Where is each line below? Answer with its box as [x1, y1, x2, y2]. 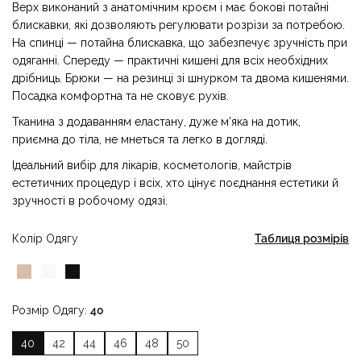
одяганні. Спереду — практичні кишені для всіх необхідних [12, 54, 328, 67]
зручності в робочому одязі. [12, 194, 168, 207]
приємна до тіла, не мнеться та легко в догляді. [12, 133, 268, 146]
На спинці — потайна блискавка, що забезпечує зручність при [12, 36, 347, 49]
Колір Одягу [12, 232, 78, 245]
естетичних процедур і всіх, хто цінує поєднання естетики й [12, 176, 338, 189]
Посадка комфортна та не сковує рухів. [12, 89, 229, 102]
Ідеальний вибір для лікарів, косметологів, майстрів [12, 159, 292, 172]
